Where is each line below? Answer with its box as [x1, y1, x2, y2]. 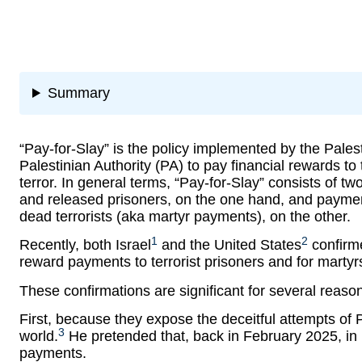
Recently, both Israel [19, 237, 151, 254]
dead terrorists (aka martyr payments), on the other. [19, 208, 351, 225]
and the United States [158, 237, 301, 254]
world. [19, 328, 58, 345]
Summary [48, 85, 111, 102]
